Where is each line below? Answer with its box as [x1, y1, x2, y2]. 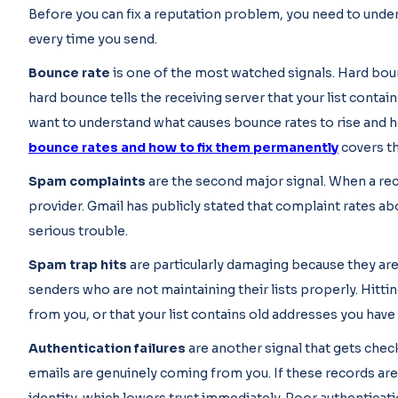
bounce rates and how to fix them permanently [28, 139, 338, 155]
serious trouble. [28, 223, 128, 239]
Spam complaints [28, 173, 146, 189]
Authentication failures [28, 340, 186, 356]
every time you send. [28, 31, 157, 47]
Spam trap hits [28, 257, 127, 273]
